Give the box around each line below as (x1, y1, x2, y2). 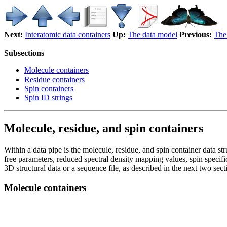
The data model (128, 30, 177, 39)
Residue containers (24, 75, 85, 84)
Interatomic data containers (25, 30, 110, 39)
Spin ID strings (24, 93, 72, 102)
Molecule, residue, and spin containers (4, 121, 203, 135)
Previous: (179, 30, 212, 39)
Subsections (4, 49, 44, 57)
